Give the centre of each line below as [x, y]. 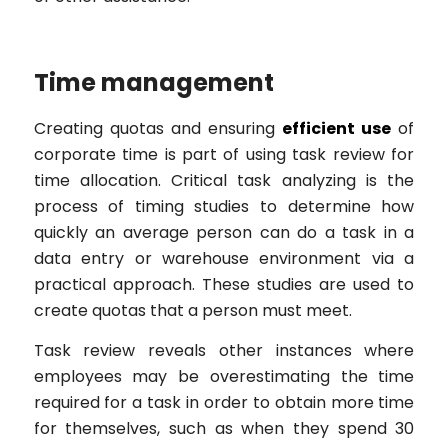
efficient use [337, 129]
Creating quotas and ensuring [158, 129]
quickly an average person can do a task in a [224, 233]
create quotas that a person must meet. [192, 311]
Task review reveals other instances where [224, 350]
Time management [153, 83]
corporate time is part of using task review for [224, 155]
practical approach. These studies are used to [224, 285]
